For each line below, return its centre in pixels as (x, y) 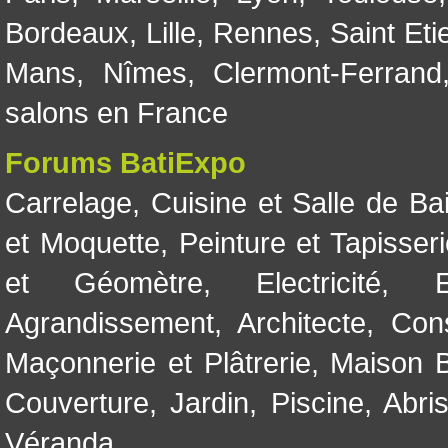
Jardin (210, 402)
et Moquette (82, 242)
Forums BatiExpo (125, 162)
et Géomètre (104, 282)
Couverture (77, 402)
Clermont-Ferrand (328, 72)
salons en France (116, 112)
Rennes (262, 32)
